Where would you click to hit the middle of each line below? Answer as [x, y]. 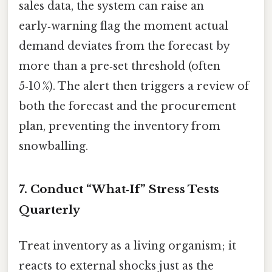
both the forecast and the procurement [127, 107]
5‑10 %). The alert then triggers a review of [134, 87]
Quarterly [49, 210]
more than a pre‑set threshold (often [120, 66]
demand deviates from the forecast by [124, 46]
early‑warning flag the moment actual [124, 26]
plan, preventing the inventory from [120, 127]
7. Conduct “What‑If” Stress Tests [119, 189]
